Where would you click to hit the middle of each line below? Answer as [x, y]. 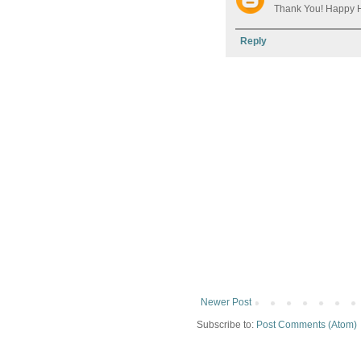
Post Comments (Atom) [307, 324]
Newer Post [226, 302]
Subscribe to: [226, 324]
